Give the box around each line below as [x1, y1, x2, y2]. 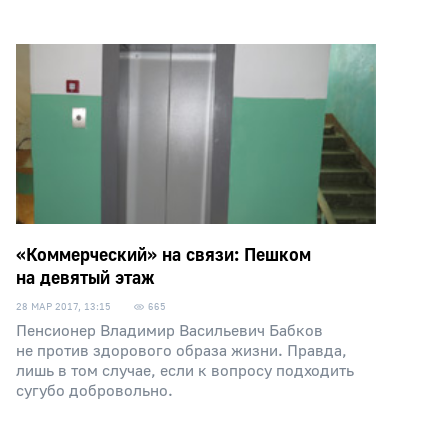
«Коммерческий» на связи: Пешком [16, 244, 311, 267]
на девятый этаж [16, 267, 155, 290]
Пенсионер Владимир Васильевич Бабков [16, 321, 323, 341]
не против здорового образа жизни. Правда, [16, 341, 347, 361]
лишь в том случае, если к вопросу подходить [16, 361, 354, 381]
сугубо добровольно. [16, 381, 173, 401]
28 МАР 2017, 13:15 [16, 300, 111, 313]
